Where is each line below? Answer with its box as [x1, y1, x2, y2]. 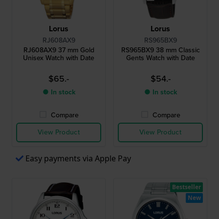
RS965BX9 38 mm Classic [121, 44, 200, 55]
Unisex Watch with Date [23, 52, 94, 63]
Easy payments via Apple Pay [25, 153, 131, 164]
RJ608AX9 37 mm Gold [23, 44, 94, 55]
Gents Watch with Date [126, 52, 195, 63]
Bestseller [172, 182, 201, 191]
